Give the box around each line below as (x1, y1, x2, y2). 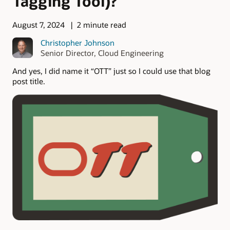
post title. (12, 75, 45, 86)
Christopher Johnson (40, 37, 114, 48)
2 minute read (76, 20, 126, 30)
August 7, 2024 (12, 20, 65, 30)
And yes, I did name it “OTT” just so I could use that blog (12, 65, 210, 76)
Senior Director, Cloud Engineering (40, 47, 164, 58)
